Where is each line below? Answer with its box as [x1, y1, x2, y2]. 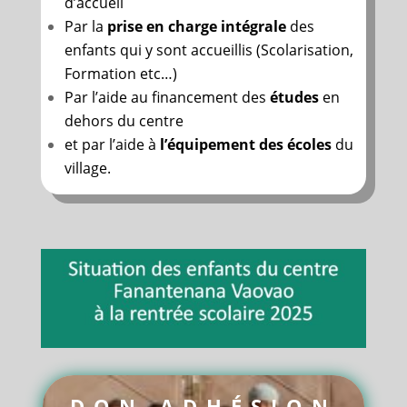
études [269, 86, 319, 107]
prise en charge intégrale [106, 15, 286, 36]
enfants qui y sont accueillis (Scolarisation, [64, 39, 353, 60]
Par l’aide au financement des [64, 86, 270, 107]
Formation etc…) [64, 63, 177, 84]
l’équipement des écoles [159, 134, 332, 154]
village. [64, 157, 111, 178]
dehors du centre [64, 110, 184, 131]
